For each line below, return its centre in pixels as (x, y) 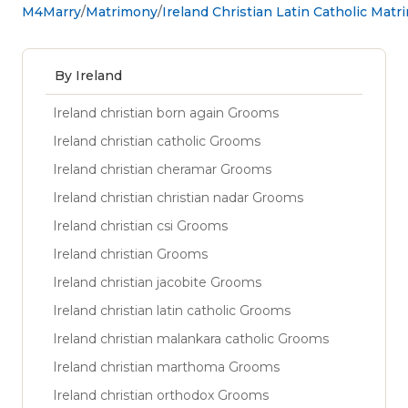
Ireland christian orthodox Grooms (161, 395)
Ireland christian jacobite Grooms (157, 282)
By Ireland (88, 75)
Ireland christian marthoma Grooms (166, 367)
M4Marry (51, 11)
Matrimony (122, 11)
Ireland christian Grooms (130, 254)
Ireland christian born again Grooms (166, 112)
